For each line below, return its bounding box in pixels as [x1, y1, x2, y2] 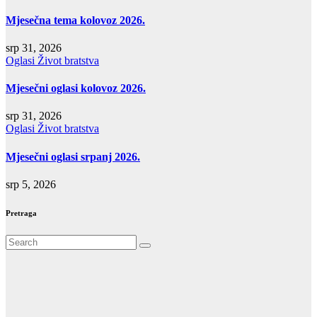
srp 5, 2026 [6, 178, 56, 190]
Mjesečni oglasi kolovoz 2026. [6, 82, 146, 95]
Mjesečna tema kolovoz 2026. [6, 13, 145, 26]
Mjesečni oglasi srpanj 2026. [6, 150, 140, 163]
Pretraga [6, 208, 37, 217]
